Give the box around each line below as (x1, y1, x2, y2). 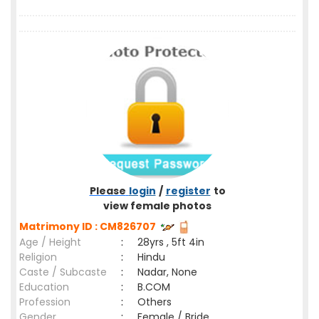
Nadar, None (137, 265, 197, 279)
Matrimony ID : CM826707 (19, 219, 160, 234)
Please (89, 184, 126, 198)
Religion (19, 250, 57, 264)
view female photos (103, 199, 211, 213)
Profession (19, 295, 70, 309)
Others (137, 295, 172, 309)
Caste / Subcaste (19, 265, 107, 279)
